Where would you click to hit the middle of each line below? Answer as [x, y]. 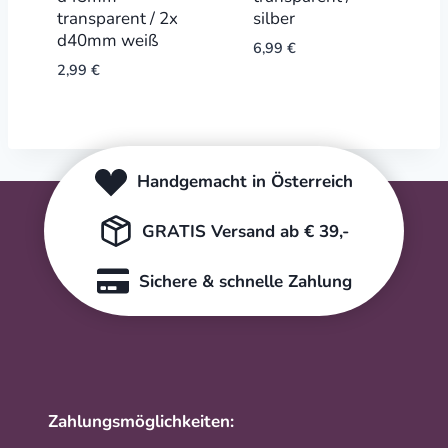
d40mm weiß [107, 40]
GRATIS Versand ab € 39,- [245, 231]
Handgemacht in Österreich [245, 181]
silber [273, 18]
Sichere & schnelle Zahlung [245, 281]
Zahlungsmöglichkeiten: [141, 422]
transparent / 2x [117, 18]
